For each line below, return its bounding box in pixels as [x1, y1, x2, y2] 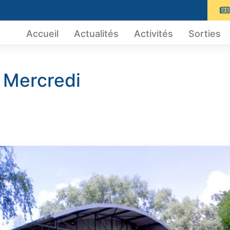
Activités [133, 28, 173, 40]
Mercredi [3, 69, 81, 92]
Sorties [188, 28, 221, 40]
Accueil [26, 28, 59, 40]
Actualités [73, 28, 119, 40]
